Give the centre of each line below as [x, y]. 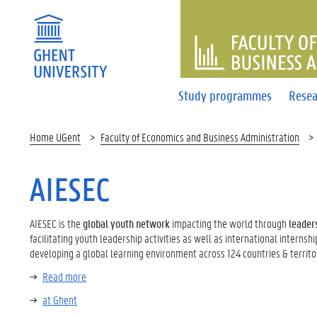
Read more [64, 276]
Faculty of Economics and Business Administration [200, 137]
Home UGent [55, 137]
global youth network [126, 223]
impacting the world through [229, 223]
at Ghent [60, 300]
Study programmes [225, 95]
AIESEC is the [56, 223]
